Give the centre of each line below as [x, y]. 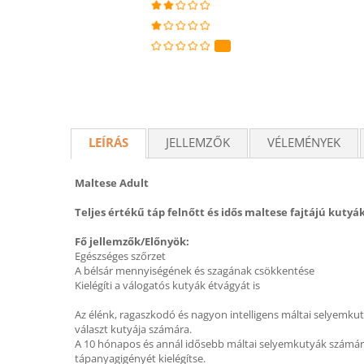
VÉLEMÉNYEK [304, 142]
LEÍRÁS [108, 142]
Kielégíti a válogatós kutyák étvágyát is [167, 285]
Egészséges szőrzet [120, 256]
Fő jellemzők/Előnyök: [132, 241]
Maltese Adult [112, 183]
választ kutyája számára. [133, 329]
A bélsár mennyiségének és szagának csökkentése [195, 271]
